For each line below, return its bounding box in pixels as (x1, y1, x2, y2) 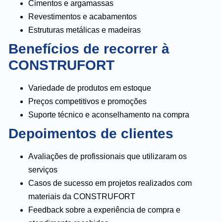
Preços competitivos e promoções (28, 97, 147, 106)
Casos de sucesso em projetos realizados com (28, 178, 192, 187)
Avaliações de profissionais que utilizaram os (28, 152, 187, 161)
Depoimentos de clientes (8, 125, 173, 141)
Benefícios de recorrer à (8, 41, 169, 56)
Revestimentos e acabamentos (28, 12, 137, 21)
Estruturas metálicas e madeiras (28, 25, 141, 34)
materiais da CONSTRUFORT (28, 192, 135, 201)
